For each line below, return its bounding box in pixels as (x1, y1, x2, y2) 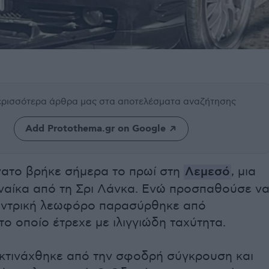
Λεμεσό (185, 165, 230, 180)
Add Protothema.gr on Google (25, 122, 166, 136)
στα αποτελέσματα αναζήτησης (99, 96, 236, 107)
